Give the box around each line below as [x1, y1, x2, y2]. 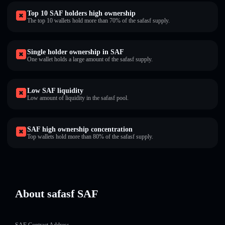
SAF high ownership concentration [27, 126, 133, 133]
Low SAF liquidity [27, 87, 83, 94]
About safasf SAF [15, 187, 98, 200]
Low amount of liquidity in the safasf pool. [27, 94, 129, 101]
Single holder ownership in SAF [27, 48, 124, 56]
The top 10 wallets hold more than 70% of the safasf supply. [27, 17, 170, 24]
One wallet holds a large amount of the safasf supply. [27, 56, 153, 63]
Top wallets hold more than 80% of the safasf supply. [27, 133, 153, 140]
